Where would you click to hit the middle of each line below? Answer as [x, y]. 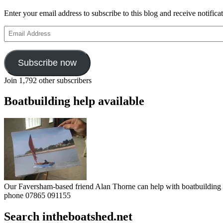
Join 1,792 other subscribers [48, 80]
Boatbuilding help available [74, 101]
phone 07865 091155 [37, 196]
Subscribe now [47, 62]
